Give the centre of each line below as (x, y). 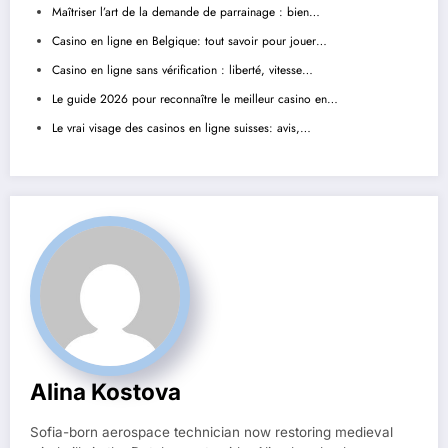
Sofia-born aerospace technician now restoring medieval (211, 432)
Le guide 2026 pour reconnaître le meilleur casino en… (195, 99)
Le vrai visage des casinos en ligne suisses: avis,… (181, 128)
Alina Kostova (105, 392)
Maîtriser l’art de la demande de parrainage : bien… (186, 12)
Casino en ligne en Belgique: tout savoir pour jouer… (189, 41)
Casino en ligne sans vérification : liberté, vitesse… (182, 70)
